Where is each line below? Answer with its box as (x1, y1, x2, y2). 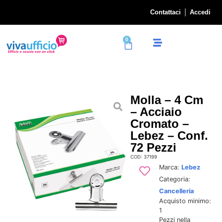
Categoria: (159, 175, 190, 183)
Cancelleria (159, 187, 194, 195)
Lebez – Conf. (130, 128, 208, 142)
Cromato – (130, 116, 189, 130)
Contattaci (150, 8, 181, 16)
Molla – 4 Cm (130, 93, 203, 107)
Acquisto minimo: (159, 197, 211, 205)
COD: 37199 (130, 154, 157, 160)
